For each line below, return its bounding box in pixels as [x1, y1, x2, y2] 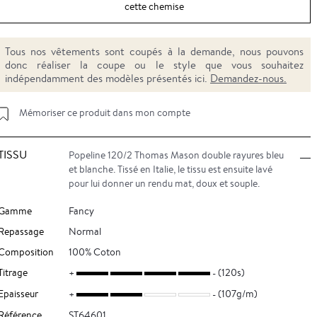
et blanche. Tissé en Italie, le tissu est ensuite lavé [68, 163, 272, 175]
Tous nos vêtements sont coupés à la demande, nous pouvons [4, 45, 304, 58]
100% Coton [68, 246, 121, 258]
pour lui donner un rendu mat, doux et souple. [68, 177, 260, 190]
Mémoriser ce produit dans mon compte [18, 106, 190, 119]
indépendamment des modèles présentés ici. [4, 71, 207, 85]
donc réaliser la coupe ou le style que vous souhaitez [4, 58, 304, 71]
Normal [68, 225, 101, 238]
